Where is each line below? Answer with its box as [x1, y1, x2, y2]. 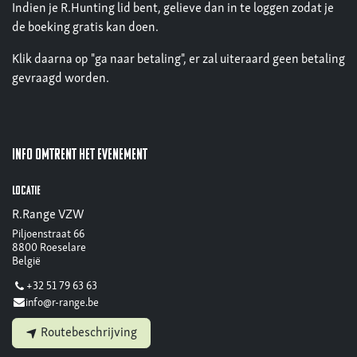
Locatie [12, 184, 41, 198]
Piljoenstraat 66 [12, 228, 84, 241]
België [12, 255, 41, 268]
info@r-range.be [25, 296, 100, 309]
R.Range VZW [12, 208, 84, 222]
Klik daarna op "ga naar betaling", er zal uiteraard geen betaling [12, 53, 345, 66]
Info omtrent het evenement [12, 147, 147, 163]
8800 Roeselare [12, 241, 86, 254]
